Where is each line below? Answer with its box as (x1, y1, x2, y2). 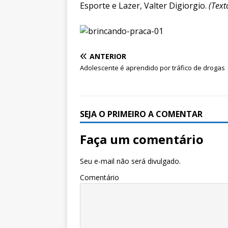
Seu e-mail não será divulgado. (80, 156, 181, 166)
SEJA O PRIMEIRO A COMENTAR (80, 108, 203, 120)
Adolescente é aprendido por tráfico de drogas (80, 63, 225, 73)
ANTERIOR (90, 51, 126, 62)
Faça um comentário (80, 131, 204, 148)
